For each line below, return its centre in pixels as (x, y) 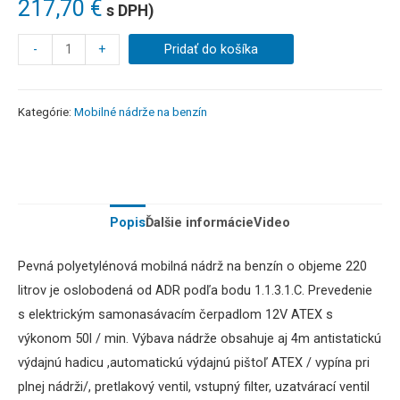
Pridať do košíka (212, 49)
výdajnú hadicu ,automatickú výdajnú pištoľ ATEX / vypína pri (194, 362)
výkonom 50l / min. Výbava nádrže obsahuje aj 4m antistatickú (200, 338)
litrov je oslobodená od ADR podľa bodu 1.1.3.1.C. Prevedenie (195, 290)
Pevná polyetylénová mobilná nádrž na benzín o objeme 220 (192, 266)
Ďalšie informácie (200, 223)
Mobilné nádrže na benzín (141, 112)
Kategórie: (46, 112)
